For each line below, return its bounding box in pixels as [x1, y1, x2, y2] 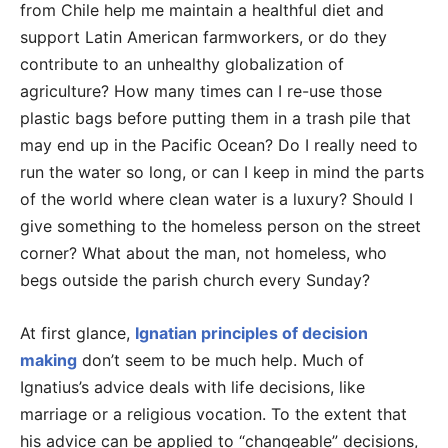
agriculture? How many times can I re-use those [20, 81, 382, 102]
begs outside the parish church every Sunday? [20, 270, 370, 291]
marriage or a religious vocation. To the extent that [20, 404, 407, 425]
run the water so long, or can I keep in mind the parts [20, 162, 424, 183]
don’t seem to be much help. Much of [77, 350, 364, 371]
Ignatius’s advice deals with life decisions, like [20, 377, 365, 398]
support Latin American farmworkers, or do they [20, 27, 387, 48]
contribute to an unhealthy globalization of [20, 54, 344, 75]
